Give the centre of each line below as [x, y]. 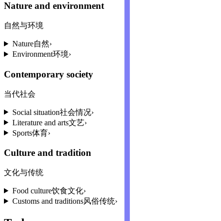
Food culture [32, 190]
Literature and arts [40, 122]
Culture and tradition [48, 153]
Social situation [36, 112]
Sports [22, 133]
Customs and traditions [48, 201]
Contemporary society [49, 74]
